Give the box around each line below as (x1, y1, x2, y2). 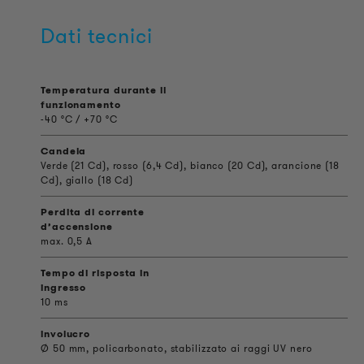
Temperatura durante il (41, 83, 167, 97)
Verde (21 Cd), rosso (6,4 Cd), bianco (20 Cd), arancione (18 (41, 158, 340, 172)
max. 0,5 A (41, 234, 93, 248)
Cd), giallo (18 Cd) (41, 173, 134, 187)
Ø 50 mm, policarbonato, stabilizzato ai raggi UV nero (41, 341, 313, 355)
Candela (41, 144, 87, 158)
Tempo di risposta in (41, 266, 150, 279)
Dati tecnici (41, 22, 153, 50)
